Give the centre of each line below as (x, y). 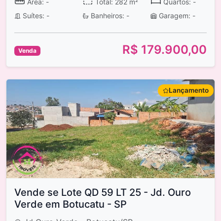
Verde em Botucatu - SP (71, 204)
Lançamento (189, 91)
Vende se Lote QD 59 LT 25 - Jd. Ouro (103, 193)
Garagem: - (176, 16)
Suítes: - (35, 16)
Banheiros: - (109, 16)
